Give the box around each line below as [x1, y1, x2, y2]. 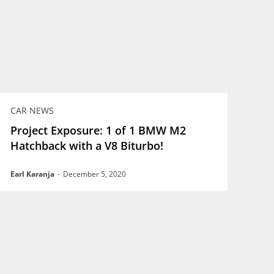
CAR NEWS [10, 105, 54, 117]
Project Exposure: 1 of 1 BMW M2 [10, 123, 187, 138]
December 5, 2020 [63, 169, 127, 180]
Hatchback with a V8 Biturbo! [10, 138, 164, 154]
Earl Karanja [10, 169, 55, 180]
